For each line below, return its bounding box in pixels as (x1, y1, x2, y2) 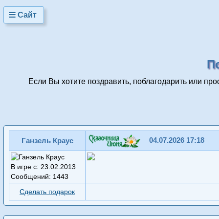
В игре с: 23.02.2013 (11, 163, 76, 171)
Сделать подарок (20, 188, 75, 196)
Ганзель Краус (21, 136, 73, 145)
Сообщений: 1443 (11, 173, 68, 181)
